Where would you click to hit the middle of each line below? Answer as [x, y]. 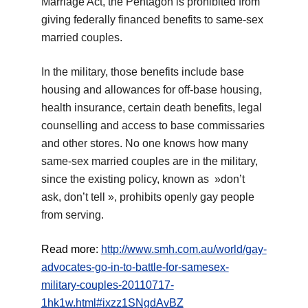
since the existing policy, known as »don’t [143, 179]
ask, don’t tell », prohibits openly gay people [147, 197]
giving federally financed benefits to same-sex [152, 20]
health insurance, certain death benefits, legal [151, 108]
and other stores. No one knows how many [144, 144]
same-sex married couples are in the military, [149, 162]
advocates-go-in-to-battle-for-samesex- [135, 267]
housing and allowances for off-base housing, [151, 90]
